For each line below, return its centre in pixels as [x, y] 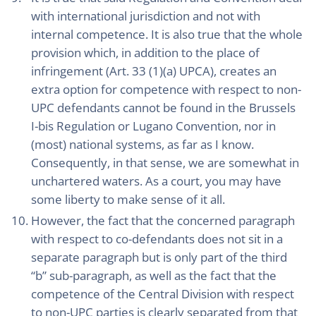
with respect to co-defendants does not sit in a [157, 239]
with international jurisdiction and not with [146, 16]
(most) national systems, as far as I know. [142, 144]
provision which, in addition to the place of [145, 53]
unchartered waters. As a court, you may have [156, 181]
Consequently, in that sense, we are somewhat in [165, 163]
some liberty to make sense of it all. [128, 199]
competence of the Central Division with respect [163, 294]
